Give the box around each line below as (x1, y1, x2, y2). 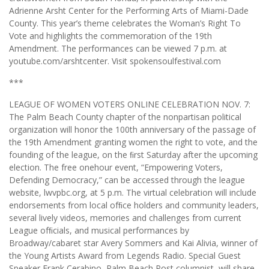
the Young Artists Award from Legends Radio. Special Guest (9, 249, 241, 261)
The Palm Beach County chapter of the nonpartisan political (9, 110, 241, 122)
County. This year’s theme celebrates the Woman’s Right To (9, 17, 241, 29)
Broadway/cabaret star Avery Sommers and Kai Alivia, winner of (9, 237, 258, 249)
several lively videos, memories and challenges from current (9, 211, 241, 223)
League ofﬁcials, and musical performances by (9, 224, 189, 236)
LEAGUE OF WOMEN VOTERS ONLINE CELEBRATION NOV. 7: (9, 98, 250, 110)
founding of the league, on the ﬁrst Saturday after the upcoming (9, 148, 258, 160)
